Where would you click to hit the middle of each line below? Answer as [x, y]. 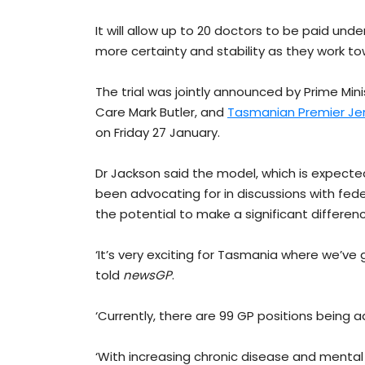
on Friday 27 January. [158, 133]
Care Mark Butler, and [161, 112]
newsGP [147, 275]
